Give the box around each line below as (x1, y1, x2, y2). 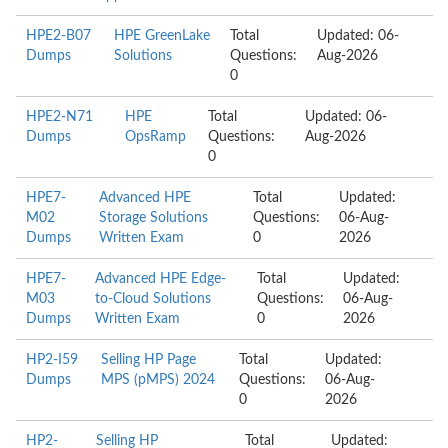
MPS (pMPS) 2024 (101, 373, 216, 387)
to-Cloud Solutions (95, 292, 212, 306)
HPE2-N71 (26, 110, 93, 124)
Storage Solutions (99, 211, 208, 225)
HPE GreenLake (114, 29, 211, 43)
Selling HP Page (101, 353, 197, 367)
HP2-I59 (26, 353, 78, 367)
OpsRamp (125, 130, 187, 144)
